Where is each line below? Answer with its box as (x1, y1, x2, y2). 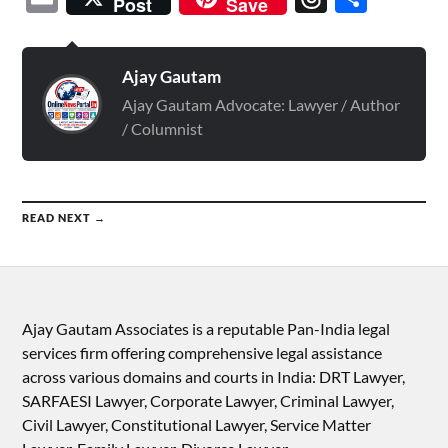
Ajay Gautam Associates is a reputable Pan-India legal (22, 319, 391, 338)
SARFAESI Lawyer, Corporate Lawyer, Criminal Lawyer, (22, 391, 395, 410)
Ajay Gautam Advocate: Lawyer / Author (122, 95, 401, 114)
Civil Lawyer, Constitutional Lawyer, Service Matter (22, 415, 372, 434)
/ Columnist (122, 119, 204, 138)
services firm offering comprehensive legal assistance (22, 343, 383, 362)
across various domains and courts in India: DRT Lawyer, (22, 367, 406, 386)
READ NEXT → (22, 211, 107, 224)
